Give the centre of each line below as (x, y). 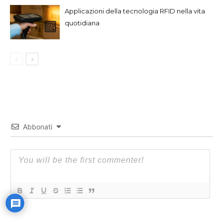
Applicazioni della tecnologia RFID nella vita (135, 11)
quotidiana (82, 23)
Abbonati (38, 126)
